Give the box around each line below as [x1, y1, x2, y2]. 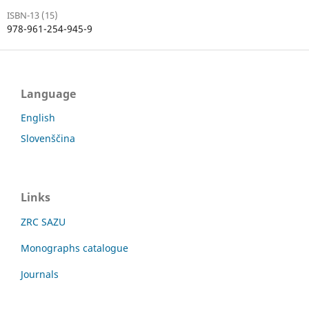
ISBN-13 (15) [6, 8, 58, 21]
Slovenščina [21, 131, 75, 145]
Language [21, 86, 76, 101]
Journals [21, 267, 59, 281]
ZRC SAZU [21, 215, 66, 228]
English [21, 110, 55, 124]
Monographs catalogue [21, 241, 128, 255]
